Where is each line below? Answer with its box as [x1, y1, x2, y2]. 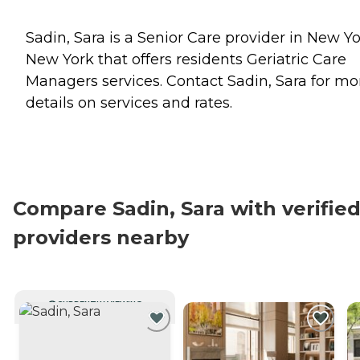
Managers [26, 72, 98, 90]
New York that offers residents [26, 50, 247, 68]
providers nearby [13, 225, 189, 249]
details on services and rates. [26, 93, 232, 112]
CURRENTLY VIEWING [57, 299, 142, 309]
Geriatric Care [247, 50, 346, 68]
